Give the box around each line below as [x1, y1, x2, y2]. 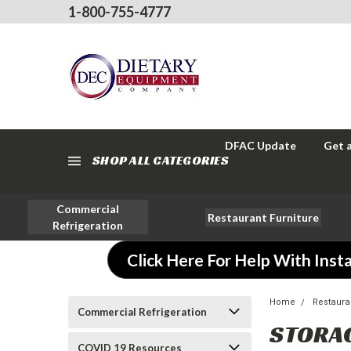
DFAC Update [225, 139, 296, 152]
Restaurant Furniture [207, 210, 319, 224]
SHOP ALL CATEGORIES [92, 152, 229, 168]
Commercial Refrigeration [78, 306, 207, 318]
